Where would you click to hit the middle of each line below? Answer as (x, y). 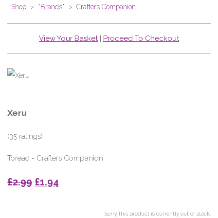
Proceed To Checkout (141, 39)
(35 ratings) (25, 136)
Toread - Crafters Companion (55, 158)
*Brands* (51, 7)
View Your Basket (68, 39)
